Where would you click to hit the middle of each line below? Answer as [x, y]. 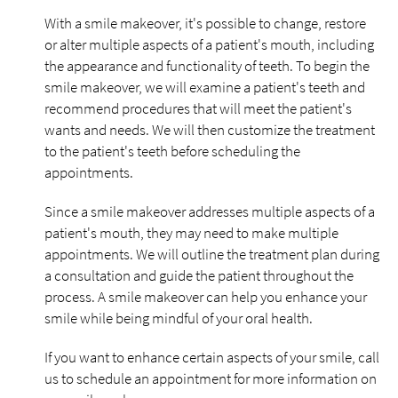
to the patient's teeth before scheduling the [172, 151]
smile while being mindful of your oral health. [179, 318]
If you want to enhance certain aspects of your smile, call [212, 357]
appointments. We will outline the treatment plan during [212, 254]
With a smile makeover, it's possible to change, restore [205, 23]
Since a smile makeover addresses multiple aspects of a [210, 211]
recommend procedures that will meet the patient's [198, 108]
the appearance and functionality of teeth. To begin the [207, 66]
